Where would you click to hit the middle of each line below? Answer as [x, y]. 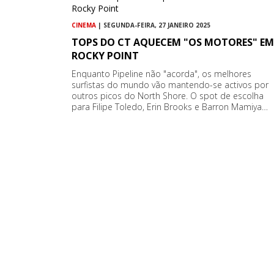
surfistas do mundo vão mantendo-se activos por [170, 85]
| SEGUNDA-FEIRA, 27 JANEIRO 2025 [153, 25]
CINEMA [84, 25]
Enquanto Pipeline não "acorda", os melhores [161, 74]
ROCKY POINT [105, 56]
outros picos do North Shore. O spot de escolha [168, 96]
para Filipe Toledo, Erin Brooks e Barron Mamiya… [170, 107]
